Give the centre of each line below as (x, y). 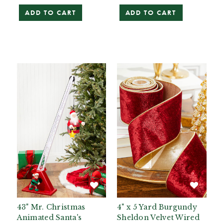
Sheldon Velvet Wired (158, 217)
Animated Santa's (49, 217)
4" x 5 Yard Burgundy (157, 207)
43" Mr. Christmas (51, 207)
